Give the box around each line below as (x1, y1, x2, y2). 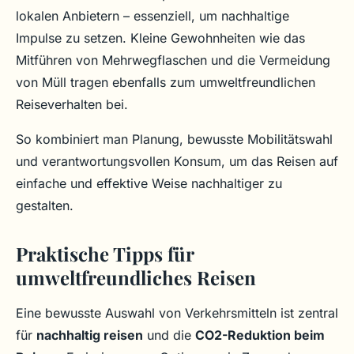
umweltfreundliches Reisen (16, 265, 256, 291)
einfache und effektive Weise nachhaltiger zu (16, 175, 282, 192)
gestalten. (16, 198, 73, 214)
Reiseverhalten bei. (16, 96, 128, 113)
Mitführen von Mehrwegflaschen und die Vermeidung (16, 52, 330, 69)
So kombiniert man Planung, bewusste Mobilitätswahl (16, 131, 333, 148)
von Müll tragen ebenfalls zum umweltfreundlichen (16, 74, 315, 91)
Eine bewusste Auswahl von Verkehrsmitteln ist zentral (16, 305, 338, 322)
